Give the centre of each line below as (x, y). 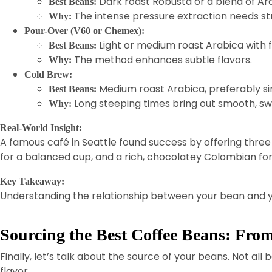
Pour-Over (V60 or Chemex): (84, 31)
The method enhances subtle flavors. (162, 60)
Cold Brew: (48, 74)
